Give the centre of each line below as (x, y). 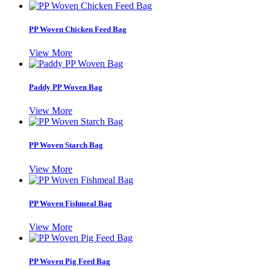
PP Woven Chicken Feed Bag (78, 29)
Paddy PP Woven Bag (66, 87)
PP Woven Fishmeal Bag (71, 203)
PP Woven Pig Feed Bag (70, 262)
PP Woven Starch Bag (66, 145)
